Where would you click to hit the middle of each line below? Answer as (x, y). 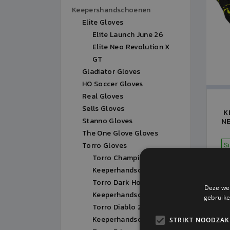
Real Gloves (103, 96)
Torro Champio (118, 158)
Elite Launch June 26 (128, 35)
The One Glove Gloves (120, 133)
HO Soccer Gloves (113, 84)
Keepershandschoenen (111, 10)
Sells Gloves (103, 109)
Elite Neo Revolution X (131, 47)
